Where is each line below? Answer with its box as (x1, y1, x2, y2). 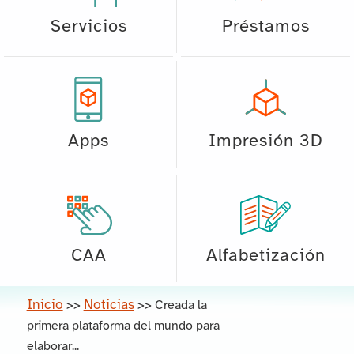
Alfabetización (205, 246, 326, 265)
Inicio (26, 297, 63, 312)
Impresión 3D (208, 131, 323, 151)
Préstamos (221, 17, 310, 36)
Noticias (83, 297, 134, 312)
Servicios (50, 17, 127, 36)
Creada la (154, 298, 207, 312)
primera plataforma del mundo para (26, 318, 220, 333)
